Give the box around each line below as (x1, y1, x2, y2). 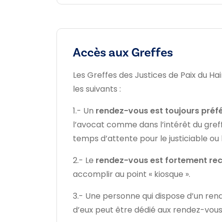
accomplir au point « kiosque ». (73, 168, 190, 180)
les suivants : (73, 83, 121, 95)
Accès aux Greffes (73, 44, 173, 60)
